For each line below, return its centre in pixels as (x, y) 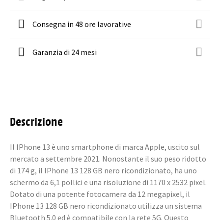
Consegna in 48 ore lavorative (82, 24)
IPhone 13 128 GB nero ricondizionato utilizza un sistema (106, 206)
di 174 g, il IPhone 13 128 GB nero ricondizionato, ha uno (103, 170)
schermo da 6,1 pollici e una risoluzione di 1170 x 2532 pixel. (108, 182)
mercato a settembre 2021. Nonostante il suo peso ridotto (108, 159)
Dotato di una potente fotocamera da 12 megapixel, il (100, 194)
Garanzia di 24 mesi (65, 52)
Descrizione (36, 121)
